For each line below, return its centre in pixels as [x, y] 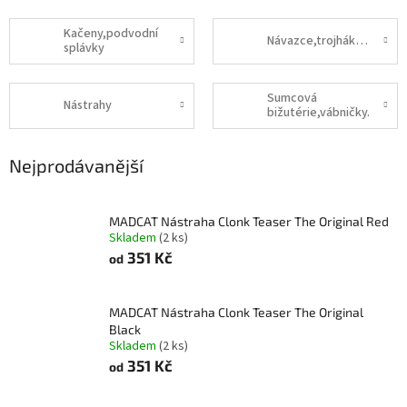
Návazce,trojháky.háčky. [362, 41]
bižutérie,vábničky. [318, 113]
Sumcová [292, 99]
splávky [84, 49]
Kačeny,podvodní [111, 34]
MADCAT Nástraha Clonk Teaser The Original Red [249, 221]
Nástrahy [88, 106]
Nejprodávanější [76, 165]
